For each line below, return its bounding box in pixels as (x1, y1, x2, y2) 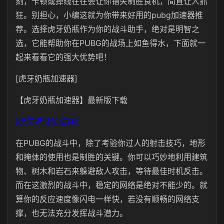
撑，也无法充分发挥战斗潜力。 (15, 208, 127, 218)
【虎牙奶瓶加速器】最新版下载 (15, 95, 127, 105)
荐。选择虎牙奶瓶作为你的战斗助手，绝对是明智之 (15, 24, 199, 34)
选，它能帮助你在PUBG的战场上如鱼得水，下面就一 (15, 38, 205, 48)
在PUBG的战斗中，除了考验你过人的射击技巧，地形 (15, 138, 205, 148)
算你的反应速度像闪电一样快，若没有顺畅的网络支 (15, 194, 199, 204)
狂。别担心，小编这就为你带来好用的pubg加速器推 (15, 10, 203, 20)
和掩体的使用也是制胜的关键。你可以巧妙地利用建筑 (15, 152, 207, 162)
